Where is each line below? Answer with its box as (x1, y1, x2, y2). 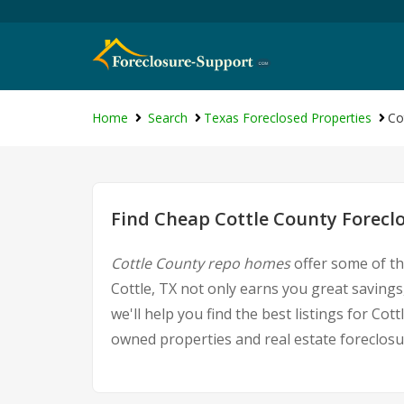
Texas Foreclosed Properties (204, 109, 372, 126)
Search (148, 109, 188, 126)
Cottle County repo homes (111, 253, 290, 273)
